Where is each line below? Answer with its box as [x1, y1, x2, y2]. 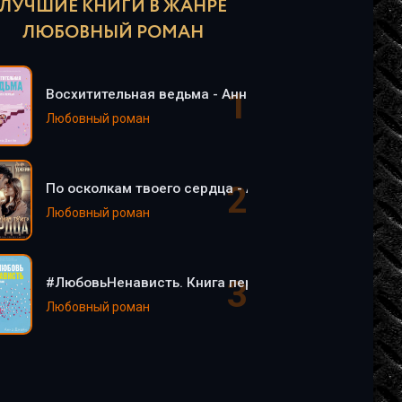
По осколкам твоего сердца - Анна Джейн [46, 180, 328, 197]
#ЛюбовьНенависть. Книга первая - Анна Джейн [46, 275, 372, 291]
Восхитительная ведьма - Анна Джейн [46, 86, 304, 102]
